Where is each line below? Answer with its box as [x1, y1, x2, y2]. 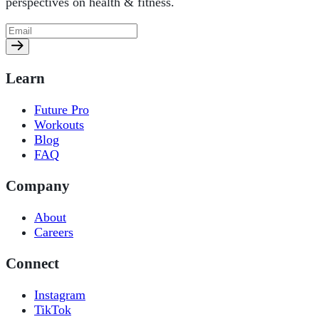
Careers [34, 225, 73, 240]
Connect [6, 255, 59, 273]
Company [6, 177, 70, 195]
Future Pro [34, 103, 89, 117]
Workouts [34, 117, 84, 132]
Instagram [34, 288, 85, 303]
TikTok [34, 303, 71, 318]
